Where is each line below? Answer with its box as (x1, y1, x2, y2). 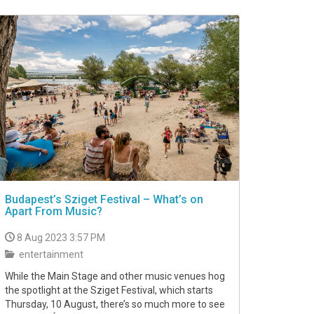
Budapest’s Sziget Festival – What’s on (5, 192, 203, 206)
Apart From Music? (5, 204, 102, 218)
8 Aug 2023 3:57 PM (17, 231, 105, 243)
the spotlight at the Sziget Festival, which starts (5, 284, 213, 296)
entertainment (17, 248, 83, 260)
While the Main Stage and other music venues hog (5, 270, 225, 282)
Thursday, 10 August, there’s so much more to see (5, 298, 225, 310)
